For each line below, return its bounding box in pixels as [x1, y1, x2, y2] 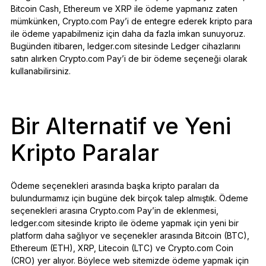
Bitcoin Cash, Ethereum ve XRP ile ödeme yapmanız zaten [10, 3, 237, 14]
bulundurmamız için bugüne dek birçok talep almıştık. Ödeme [10, 192, 248, 203]
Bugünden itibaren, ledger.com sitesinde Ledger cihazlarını [10, 40, 240, 51]
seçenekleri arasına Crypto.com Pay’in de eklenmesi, [10, 205, 218, 216]
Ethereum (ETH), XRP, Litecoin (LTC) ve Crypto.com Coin [10, 242, 233, 253]
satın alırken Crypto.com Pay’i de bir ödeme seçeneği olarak [10, 53, 248, 64]
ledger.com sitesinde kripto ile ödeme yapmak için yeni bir [10, 217, 239, 228]
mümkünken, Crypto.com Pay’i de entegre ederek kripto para [10, 15, 252, 26]
